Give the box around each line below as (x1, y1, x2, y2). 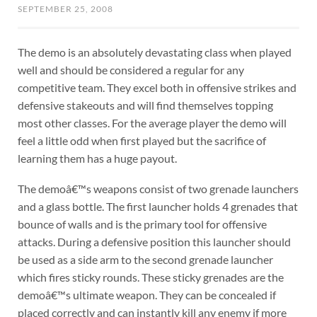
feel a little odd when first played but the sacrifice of (17, 133, 266, 147)
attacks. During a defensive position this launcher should (17, 234, 291, 248)
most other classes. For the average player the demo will (17, 115, 287, 129)
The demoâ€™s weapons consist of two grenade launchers (17, 181, 299, 195)
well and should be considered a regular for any (17, 62, 244, 76)
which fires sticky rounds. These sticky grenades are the (17, 270, 284, 284)
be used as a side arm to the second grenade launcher (17, 252, 273, 266)
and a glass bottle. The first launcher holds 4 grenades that (17, 199, 298, 213)
